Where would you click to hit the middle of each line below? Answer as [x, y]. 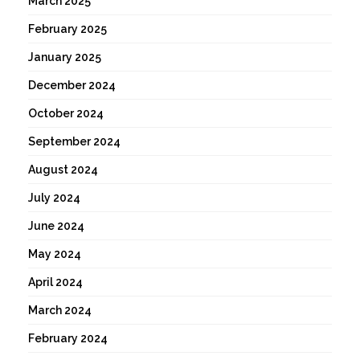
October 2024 [66, 114]
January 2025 [65, 57]
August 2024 [63, 170]
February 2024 [68, 339]
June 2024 [56, 226]
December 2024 [72, 86]
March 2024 [60, 311]
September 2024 [74, 142]
